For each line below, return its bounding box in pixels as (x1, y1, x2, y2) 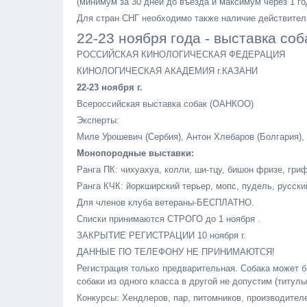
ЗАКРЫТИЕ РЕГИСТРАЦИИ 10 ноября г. (77, 230, 246, 241)
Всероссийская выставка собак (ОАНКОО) (77, 99, 254, 109)
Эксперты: (77, 115, 119, 125)
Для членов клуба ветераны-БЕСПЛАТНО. (77, 197, 254, 208)
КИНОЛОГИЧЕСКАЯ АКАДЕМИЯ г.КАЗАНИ (77, 66, 258, 76)
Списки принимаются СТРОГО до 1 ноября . (77, 214, 260, 224)
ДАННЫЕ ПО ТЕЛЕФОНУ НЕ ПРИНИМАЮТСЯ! (77, 247, 275, 257)
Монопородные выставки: (77, 148, 194, 158)
